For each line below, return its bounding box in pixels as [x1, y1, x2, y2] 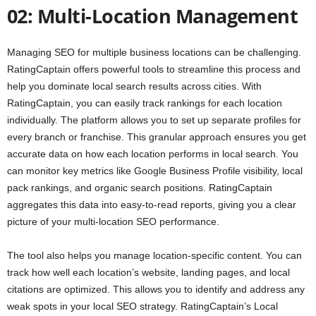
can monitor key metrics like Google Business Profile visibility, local [7, 165, 303, 177]
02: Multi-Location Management [7, 3, 298, 30]
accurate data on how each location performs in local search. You [7, 148, 298, 160]
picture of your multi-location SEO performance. [7, 216, 219, 228]
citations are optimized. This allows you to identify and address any [7, 284, 305, 296]
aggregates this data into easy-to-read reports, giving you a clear [7, 199, 296, 211]
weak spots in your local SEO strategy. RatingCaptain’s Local [7, 300, 278, 312]
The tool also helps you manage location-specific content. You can [7, 250, 302, 262]
